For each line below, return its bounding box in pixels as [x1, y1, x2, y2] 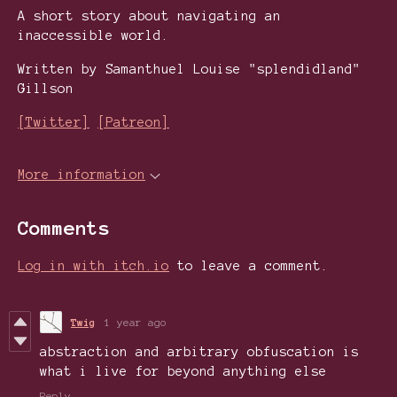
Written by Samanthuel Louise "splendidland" [18, 62, 361, 77]
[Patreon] [97, 115, 169, 130]
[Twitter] [18, 115, 90, 130]
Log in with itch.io [18, 259, 169, 274]
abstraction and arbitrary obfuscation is [40, 345, 359, 360]
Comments [18, 217, 110, 239]
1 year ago [105, 316, 167, 329]
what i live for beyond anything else [40, 364, 327, 379]
